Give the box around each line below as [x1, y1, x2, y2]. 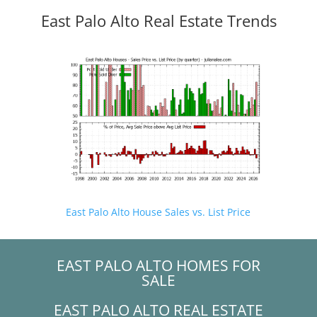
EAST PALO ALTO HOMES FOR [56, 255, 260, 275]
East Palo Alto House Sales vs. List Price [66, 204, 251, 219]
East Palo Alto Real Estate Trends [40, 9, 277, 31]
